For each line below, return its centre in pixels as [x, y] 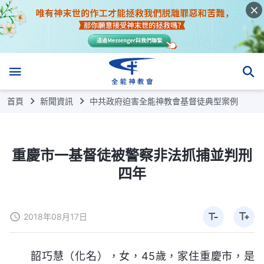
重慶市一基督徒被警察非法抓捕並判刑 [132, 155]
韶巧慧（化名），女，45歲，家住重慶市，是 [143, 256]
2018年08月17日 [55, 217]
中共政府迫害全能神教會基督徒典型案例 [164, 101]
